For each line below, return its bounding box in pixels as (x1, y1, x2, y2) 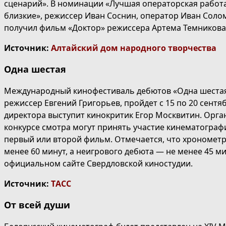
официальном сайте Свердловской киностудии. (4, 158, 195, 169)
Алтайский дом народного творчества (51, 42, 216, 54)
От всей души (4, 199, 70, 211)
